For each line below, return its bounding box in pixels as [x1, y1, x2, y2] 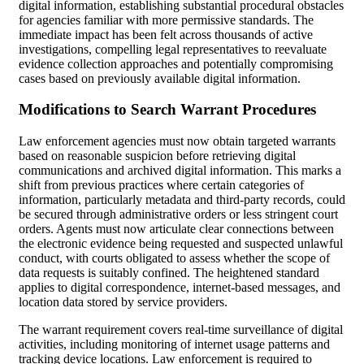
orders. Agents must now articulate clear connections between [19, 222, 334, 236]
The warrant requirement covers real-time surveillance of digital [19, 323, 343, 337]
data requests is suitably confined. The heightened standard [19, 266, 319, 280]
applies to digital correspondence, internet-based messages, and [19, 280, 340, 295]
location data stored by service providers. [19, 295, 227, 310]
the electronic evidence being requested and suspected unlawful [19, 236, 343, 251]
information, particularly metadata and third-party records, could [19, 193, 345, 207]
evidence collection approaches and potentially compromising [19, 56, 333, 71]
